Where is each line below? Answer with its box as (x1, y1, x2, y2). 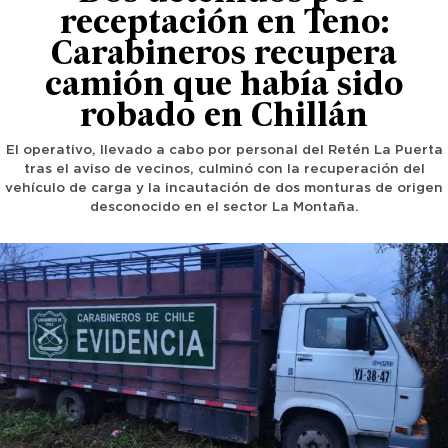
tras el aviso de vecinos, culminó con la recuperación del (23, 163, 425, 176)
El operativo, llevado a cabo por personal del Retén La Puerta (5, 144, 443, 157)
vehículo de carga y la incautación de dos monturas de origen (5, 182, 443, 195)
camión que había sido (44, 71, 404, 103)
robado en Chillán (80, 102, 368, 134)
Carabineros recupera (51, 40, 397, 72)
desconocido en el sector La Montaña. (89, 201, 359, 214)
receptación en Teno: (59, 9, 389, 41)
